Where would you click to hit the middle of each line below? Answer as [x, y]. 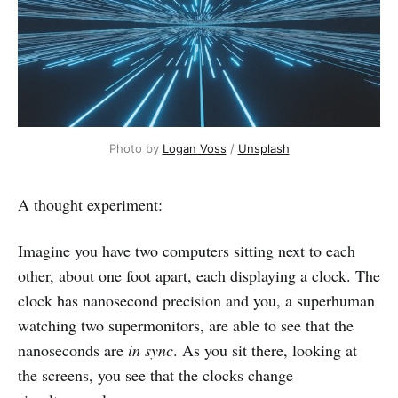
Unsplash [263, 148]
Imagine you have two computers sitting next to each [187, 250]
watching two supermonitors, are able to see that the [186, 325]
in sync [151, 350]
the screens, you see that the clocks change [155, 374]
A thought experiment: [90, 204]
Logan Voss [194, 148]
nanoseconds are [73, 350]
